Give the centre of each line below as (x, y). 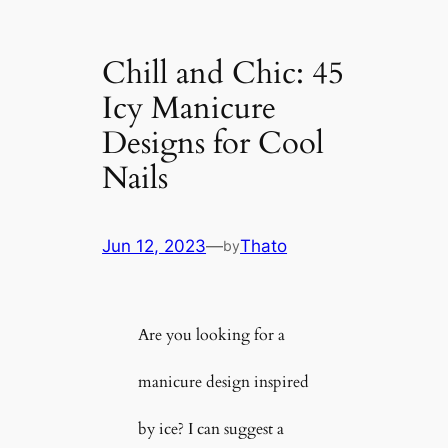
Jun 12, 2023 (154, 246)
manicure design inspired (223, 382)
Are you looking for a (211, 335)
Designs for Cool (213, 142)
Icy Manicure (189, 107)
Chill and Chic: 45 (223, 72)
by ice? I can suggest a (210, 429)
